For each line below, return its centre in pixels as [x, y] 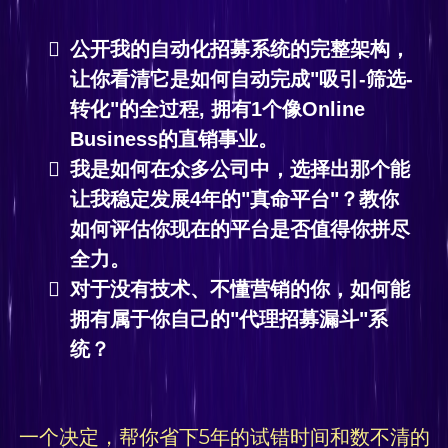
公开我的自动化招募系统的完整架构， [240, 49]
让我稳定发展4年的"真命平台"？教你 [234, 199]
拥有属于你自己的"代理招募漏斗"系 [229, 319]
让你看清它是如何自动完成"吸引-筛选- [241, 79]
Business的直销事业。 [174, 139]
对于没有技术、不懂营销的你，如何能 [240, 289]
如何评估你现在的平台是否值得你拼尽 [240, 229]
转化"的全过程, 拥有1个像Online [217, 109]
